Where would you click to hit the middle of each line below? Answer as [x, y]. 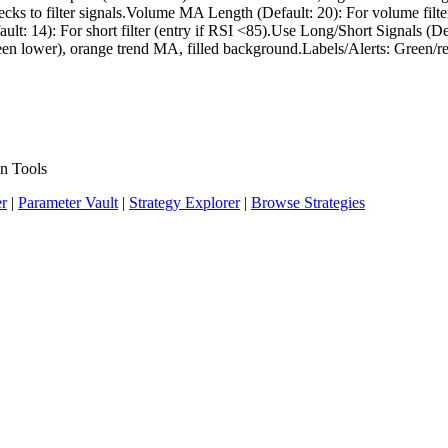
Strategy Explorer [184, 203]
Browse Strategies [308, 203]
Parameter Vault [68, 203]
